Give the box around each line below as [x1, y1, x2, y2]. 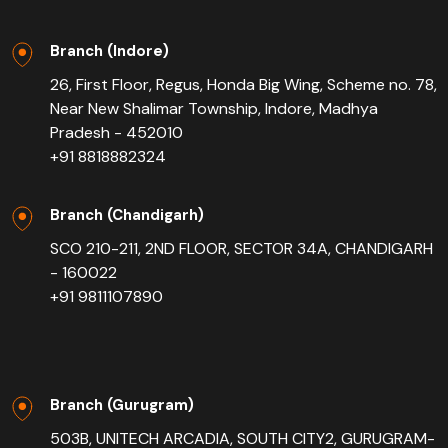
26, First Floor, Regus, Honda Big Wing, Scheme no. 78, [50, 74, 437, 96]
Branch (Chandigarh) [50, 205, 204, 226]
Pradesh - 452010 [50, 122, 183, 144]
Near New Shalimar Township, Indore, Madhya [50, 98, 378, 120]
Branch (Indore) [50, 41, 169, 62]
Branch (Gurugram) [50, 395, 194, 416]
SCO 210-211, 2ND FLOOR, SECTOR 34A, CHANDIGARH [50, 238, 433, 260]
